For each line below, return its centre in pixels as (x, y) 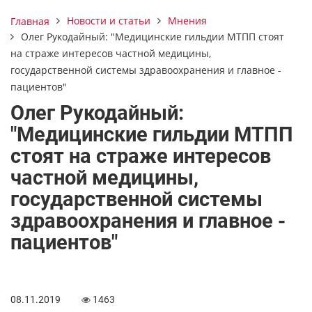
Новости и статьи (109, 21)
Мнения (187, 21)
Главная (30, 21)
